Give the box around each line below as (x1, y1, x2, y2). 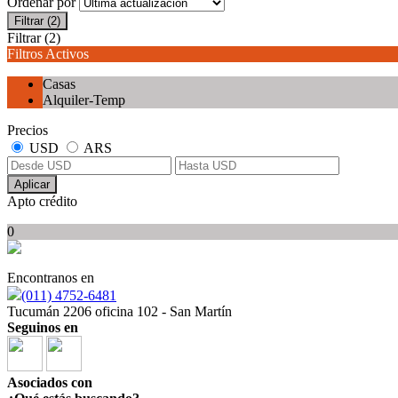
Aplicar (14, 178, 50, 192)
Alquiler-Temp (43, 92, 125, 108)
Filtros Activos (7, 46, 89, 62)
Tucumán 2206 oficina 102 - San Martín (7, 304, 232, 320)
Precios (7, 123, 48, 139)
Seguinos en (7, 320, 78, 336)
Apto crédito (7, 194, 77, 210)
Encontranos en (7, 270, 94, 286)
